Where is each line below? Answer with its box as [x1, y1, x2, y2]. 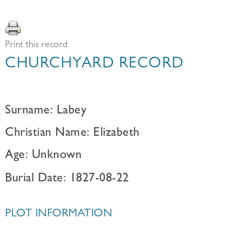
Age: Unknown [5, 150, 82, 162]
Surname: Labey [5, 105, 86, 118]
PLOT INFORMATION [5, 209, 112, 220]
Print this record [5, 41, 68, 50]
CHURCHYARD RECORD [5, 57, 184, 72]
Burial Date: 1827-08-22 [5, 173, 129, 185]
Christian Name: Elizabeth [5, 128, 140, 140]
